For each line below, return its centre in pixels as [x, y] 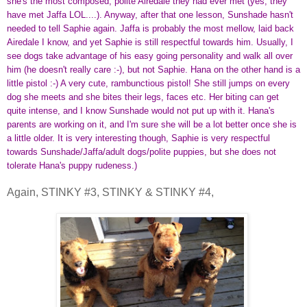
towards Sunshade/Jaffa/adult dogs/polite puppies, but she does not [142, 151]
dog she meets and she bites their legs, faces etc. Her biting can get [143, 97]
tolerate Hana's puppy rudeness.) [72, 165]
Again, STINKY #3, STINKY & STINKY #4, [110, 192]
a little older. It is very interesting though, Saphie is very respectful [138, 138]
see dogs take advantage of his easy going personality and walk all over [150, 56]
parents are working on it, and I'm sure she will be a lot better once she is [152, 124]
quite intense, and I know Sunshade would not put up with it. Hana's [141, 110]
